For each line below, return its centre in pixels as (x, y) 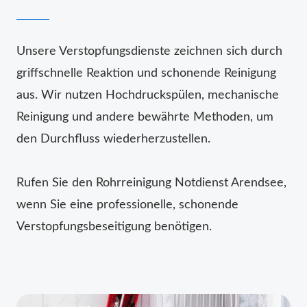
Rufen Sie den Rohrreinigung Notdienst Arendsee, (151, 183)
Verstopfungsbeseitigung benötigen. (114, 226)
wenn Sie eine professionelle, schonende (127, 205)
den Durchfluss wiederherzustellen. (113, 139)
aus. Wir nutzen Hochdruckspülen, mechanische (148, 95)
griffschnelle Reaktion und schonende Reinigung (146, 73)
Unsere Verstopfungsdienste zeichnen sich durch (149, 51)
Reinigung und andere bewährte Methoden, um (145, 117)
